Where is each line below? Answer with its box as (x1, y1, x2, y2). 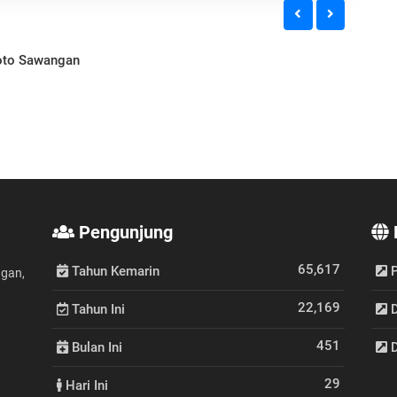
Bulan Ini (68, 339, 122, 355)
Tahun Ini (68, 300, 125, 317)
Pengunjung (74, 221, 173, 243)
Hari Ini (62, 377, 108, 393)
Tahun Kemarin (68, 262, 160, 279)
